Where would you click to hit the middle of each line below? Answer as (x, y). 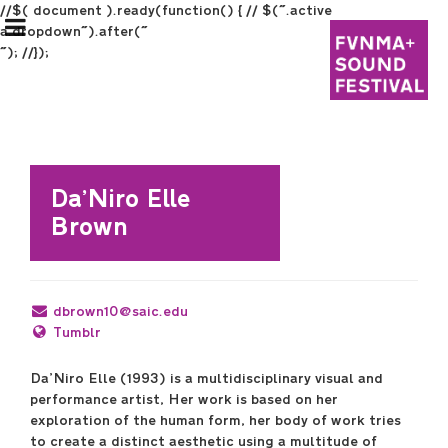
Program (57, 426)
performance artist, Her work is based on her (184, 399)
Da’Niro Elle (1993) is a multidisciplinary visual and (206, 378)
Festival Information (103, 240)
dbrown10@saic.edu (121, 311)
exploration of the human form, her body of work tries (215, 420)
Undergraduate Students (120, 364)
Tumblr (77, 332)
